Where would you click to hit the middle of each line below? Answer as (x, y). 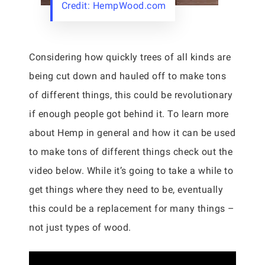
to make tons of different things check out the (131, 152)
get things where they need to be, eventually (126, 190)
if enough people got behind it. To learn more (129, 114)
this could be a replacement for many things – (132, 209)
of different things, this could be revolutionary (131, 95)
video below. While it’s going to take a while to (131, 171)
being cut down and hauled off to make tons (127, 76)
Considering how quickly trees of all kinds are (130, 57)
